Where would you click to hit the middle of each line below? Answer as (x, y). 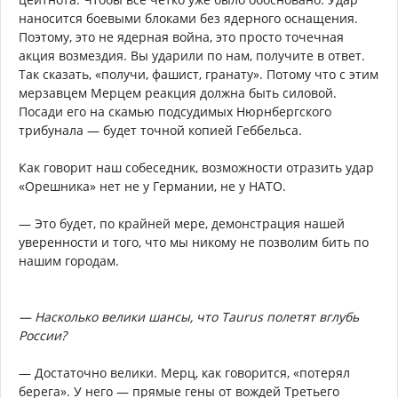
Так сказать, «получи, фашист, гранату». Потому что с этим (199, 74)
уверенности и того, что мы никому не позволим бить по (194, 242)
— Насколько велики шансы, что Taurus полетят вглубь (189, 316)
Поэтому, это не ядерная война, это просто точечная (181, 36)
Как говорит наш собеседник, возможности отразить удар (196, 167)
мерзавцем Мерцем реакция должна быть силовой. (178, 92)
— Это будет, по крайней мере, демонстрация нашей (182, 223)
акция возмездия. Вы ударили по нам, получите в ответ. (192, 55)
